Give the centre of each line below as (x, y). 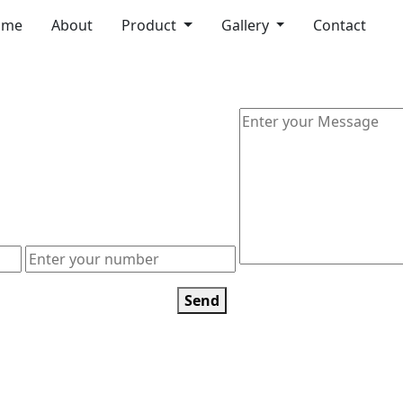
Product (150, 25)
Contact (340, 25)
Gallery (246, 25)
